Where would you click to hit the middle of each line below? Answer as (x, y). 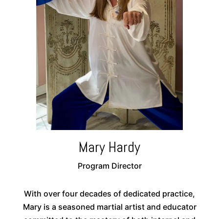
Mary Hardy (109, 147)
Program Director (109, 166)
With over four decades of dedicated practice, (109, 194)
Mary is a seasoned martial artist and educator (109, 207)
